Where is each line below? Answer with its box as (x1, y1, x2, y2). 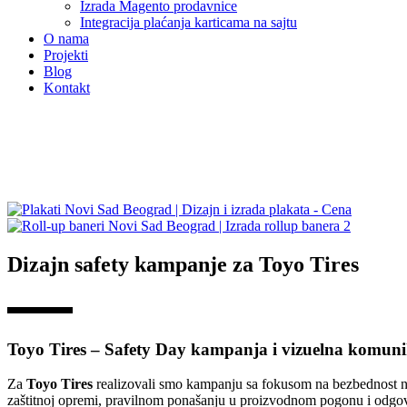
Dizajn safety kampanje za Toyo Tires (7, 252, 359, 276)
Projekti (44, 47, 88, 63)
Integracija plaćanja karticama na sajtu (80, 15, 297, 30)
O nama (44, 31, 89, 46)
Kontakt (44, 80, 90, 95)
